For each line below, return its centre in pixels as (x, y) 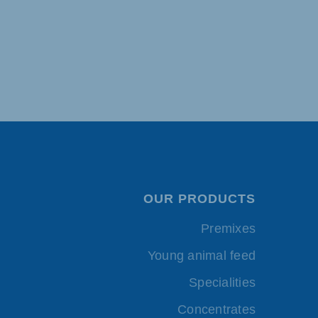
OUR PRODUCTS (199, 199)
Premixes (228, 229)
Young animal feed (201, 256)
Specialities (222, 283)
